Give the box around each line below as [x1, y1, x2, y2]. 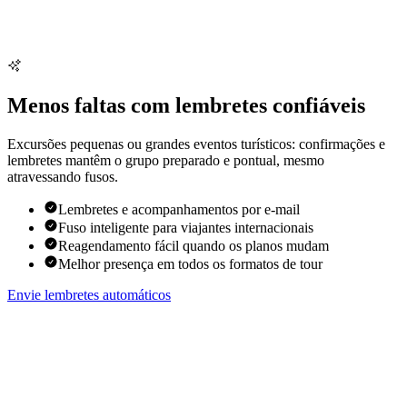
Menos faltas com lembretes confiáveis [7, 94, 365, 118]
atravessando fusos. [7, 169, 118, 185]
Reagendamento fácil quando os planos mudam [58, 238, 329, 254]
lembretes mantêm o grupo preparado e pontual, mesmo [7, 153, 324, 169]
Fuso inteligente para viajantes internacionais [58, 220, 313, 236]
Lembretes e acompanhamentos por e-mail [58, 202, 300, 218]
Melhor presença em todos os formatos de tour [58, 256, 323, 273]
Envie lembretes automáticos [7, 287, 171, 303]
